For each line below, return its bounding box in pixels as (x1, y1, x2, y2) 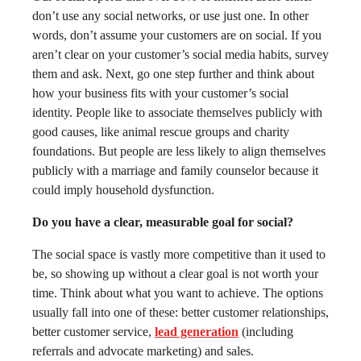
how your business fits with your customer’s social (32, 86, 288, 101)
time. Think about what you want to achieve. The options (32, 286, 323, 301)
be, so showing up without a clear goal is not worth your (32, 267, 318, 281)
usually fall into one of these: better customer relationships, (32, 305, 329, 320)
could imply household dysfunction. (32, 183, 214, 197)
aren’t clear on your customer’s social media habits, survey (32, 48, 329, 62)
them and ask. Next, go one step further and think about (32, 67, 314, 81)
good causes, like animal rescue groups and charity (32, 125, 289, 139)
